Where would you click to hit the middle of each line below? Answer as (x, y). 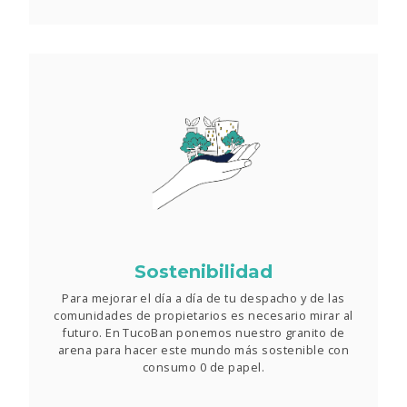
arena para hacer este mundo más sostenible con (203, 350)
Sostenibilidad (203, 272)
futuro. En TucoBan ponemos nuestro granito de (203, 333)
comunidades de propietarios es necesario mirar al (203, 316)
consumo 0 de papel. (203, 367)
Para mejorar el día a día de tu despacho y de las (203, 298)
